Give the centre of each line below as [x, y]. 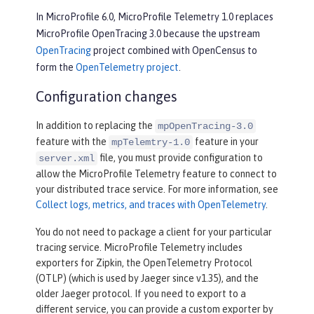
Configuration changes [107, 97]
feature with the [72, 142]
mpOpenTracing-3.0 [205, 127]
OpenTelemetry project [127, 68]
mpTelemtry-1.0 [151, 143]
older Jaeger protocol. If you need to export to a [141, 294]
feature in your [226, 142]
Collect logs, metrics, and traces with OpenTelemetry [151, 205]
